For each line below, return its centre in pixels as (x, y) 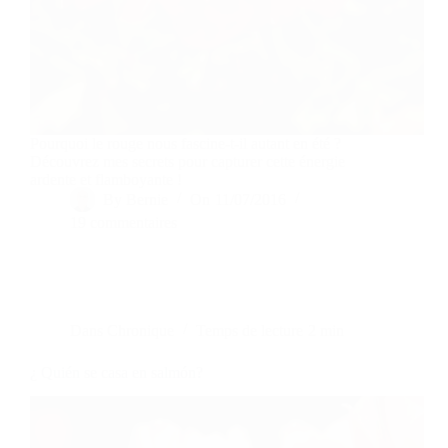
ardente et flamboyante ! (106, 179)
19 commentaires (123, 222)
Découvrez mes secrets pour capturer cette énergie (187, 161)
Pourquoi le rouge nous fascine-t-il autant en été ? (185, 143)
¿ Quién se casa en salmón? (116, 372)
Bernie (147, 199)
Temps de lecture (250, 330)
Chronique (141, 330)
